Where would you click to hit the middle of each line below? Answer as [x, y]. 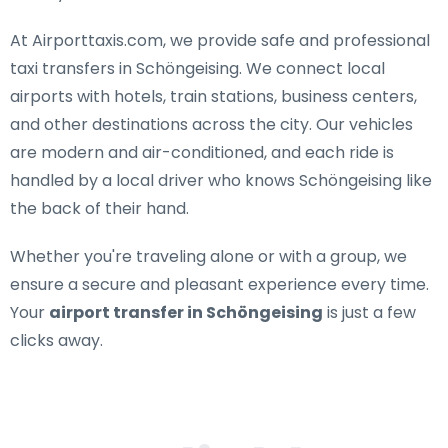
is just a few [369, 312]
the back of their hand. [99, 208]
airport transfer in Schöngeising [186, 312]
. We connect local [312, 68]
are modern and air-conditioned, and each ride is [202, 152]
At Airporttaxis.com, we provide [135, 40]
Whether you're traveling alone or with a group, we [208, 256]
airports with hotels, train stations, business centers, [213, 96]
